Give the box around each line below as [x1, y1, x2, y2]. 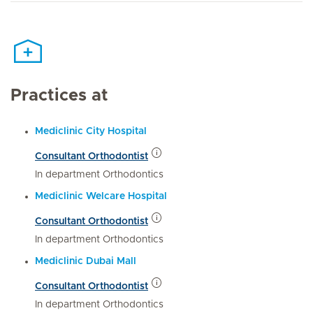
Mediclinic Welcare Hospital [35, 191, 167, 201]
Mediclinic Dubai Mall [35, 256, 136, 266]
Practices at [10, 87, 108, 104]
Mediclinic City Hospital [35, 126, 147, 136]
